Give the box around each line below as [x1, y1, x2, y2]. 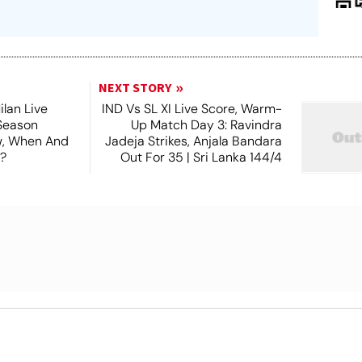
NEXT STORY [98, 79, 171, 97]
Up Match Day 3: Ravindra [130, 116, 282, 133]
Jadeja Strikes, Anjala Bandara [104, 133, 282, 149]
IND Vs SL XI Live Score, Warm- [101, 100, 282, 117]
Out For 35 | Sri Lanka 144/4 [120, 149, 282, 166]
